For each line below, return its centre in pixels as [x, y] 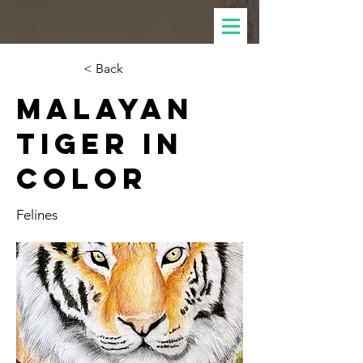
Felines [37, 215]
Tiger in [100, 143]
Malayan [105, 109]
